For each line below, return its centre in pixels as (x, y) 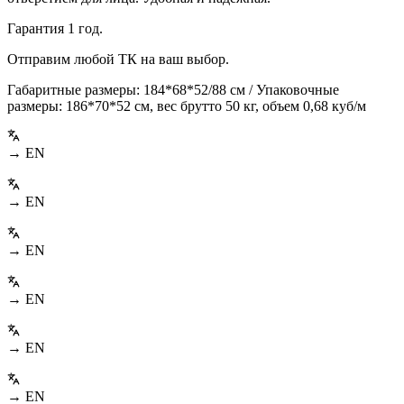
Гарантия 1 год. (55, 28)
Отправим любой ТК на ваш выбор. (118, 59)
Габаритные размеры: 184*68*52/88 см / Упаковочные (173, 89)
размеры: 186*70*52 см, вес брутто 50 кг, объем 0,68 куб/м (187, 106)
